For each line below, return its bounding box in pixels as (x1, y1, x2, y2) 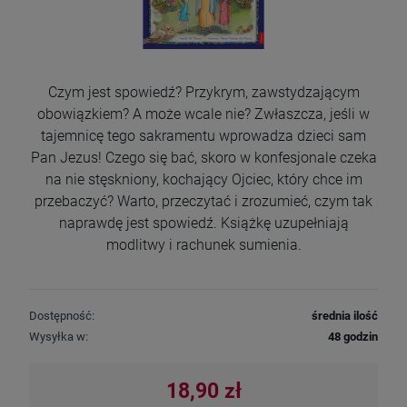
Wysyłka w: (29, 330, 88, 344)
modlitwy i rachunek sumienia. (105, 236, 302, 254)
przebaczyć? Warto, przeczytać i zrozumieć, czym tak (35, 193, 372, 211)
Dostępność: (29, 309, 94, 323)
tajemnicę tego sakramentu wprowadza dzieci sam (41, 127, 366, 145)
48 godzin (328, 330, 378, 344)
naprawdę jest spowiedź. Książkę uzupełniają (58, 214, 349, 233)
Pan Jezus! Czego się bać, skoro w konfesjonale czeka (30, 149, 377, 167)
